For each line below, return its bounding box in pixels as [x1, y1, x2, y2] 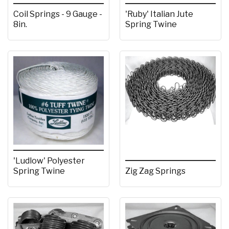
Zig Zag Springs [125, 166, 186, 176]
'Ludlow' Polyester [13, 156, 85, 166]
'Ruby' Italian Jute [125, 9, 193, 19]
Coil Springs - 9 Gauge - [13, 9, 102, 19]
